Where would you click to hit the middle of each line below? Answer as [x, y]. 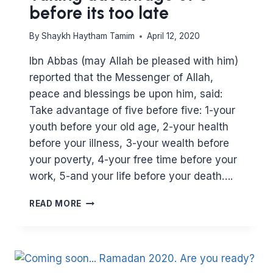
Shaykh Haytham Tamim [88, 36]
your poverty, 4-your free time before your [133, 160]
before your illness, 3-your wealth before [129, 144]
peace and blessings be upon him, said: [126, 94]
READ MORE [56, 204]
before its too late [99, 12]
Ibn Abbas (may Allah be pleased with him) [134, 61]
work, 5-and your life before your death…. [131, 176]
